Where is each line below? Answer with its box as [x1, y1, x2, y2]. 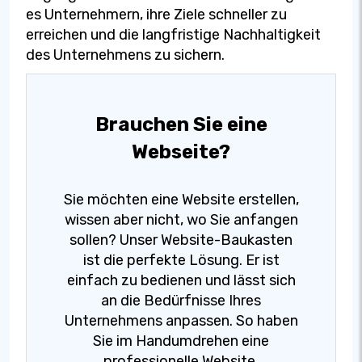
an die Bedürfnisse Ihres [101, 291, 261, 309]
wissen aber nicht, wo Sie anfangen [64, 210, 298, 229]
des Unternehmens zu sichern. [26, 45, 225, 64]
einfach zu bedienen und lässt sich [66, 271, 296, 289]
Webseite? [132, 140, 230, 163]
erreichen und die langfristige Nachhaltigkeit [26, 25, 321, 44]
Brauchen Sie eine [95, 112, 267, 136]
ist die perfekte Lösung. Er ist [82, 250, 280, 269]
